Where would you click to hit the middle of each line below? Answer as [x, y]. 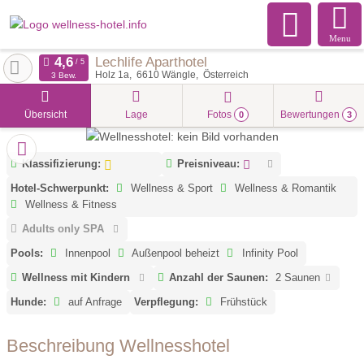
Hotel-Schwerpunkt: [60, 188]
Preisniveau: [209, 164]
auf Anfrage [94, 302]
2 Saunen [300, 278]
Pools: [27, 253]
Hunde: [28, 302]
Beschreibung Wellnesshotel [118, 345]
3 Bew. [63, 75]
